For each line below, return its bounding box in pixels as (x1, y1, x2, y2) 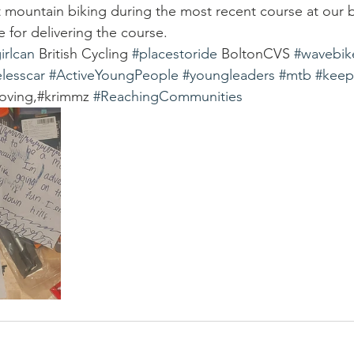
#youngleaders (183, 66, 275, 84)
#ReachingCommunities (93, 88, 243, 105)
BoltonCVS (217, 45, 294, 62)
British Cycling (35, 45, 132, 62)
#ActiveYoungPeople (49, 66, 179, 84)
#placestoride (132, 45, 217, 62)
